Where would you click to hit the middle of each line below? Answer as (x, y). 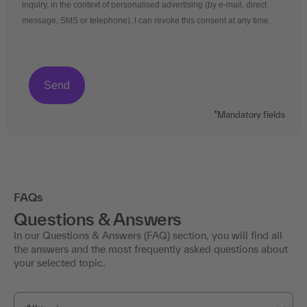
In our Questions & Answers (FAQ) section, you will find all (148, 236)
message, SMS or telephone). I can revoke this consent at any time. (146, 21)
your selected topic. (60, 263)
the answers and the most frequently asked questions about (151, 249)
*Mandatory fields (249, 115)
